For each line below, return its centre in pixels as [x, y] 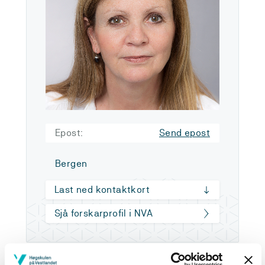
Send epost [185, 133]
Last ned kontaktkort [102, 190]
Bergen [71, 164]
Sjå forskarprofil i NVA [104, 213]
